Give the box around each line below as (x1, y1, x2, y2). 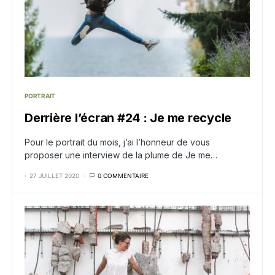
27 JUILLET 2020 (29, 172, 79, 180)
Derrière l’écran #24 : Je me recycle (25, 110, 231, 126)
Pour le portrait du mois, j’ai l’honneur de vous (25, 137, 210, 148)
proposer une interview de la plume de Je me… (25, 150, 217, 161)
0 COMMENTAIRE (98, 172, 149, 180)
